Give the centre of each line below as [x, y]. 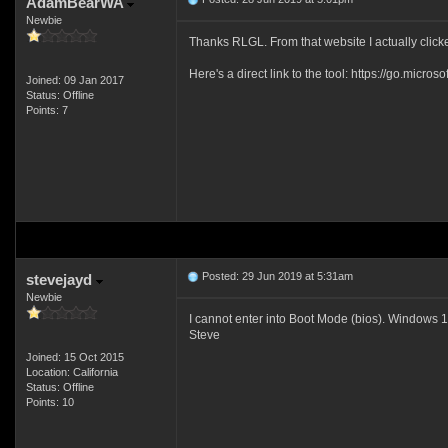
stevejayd [60, 279]
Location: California [71, 372]
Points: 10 [49, 402]
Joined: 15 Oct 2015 [74, 357]
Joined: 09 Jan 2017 [74, 80]
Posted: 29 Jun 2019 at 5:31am [275, 276]
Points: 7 [46, 110]
